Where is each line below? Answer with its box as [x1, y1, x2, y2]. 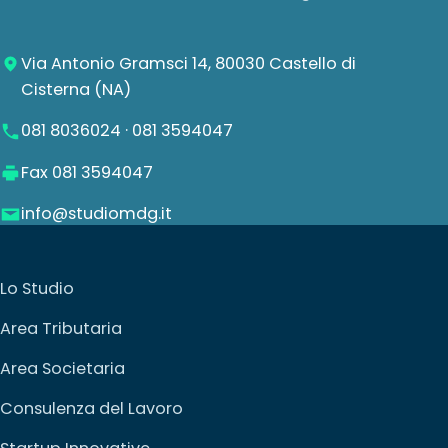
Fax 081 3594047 [20, 160, 153, 184]
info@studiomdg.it [20, 202, 172, 226]
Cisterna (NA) [20, 77, 131, 101]
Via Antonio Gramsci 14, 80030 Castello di [20, 51, 356, 75]
